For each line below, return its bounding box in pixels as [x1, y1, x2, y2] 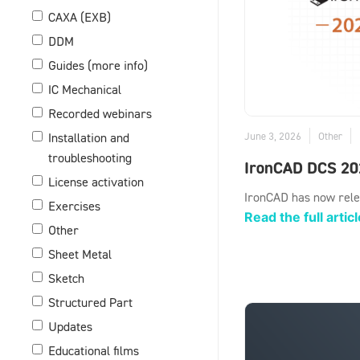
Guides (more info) [48, 57, 148, 74]
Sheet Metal [48, 246, 112, 263]
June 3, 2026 [244, 129, 301, 143]
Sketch [48, 270, 84, 287]
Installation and [48, 129, 129, 146]
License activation [48, 174, 144, 190]
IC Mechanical [48, 81, 121, 98]
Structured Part [48, 294, 133, 311]
